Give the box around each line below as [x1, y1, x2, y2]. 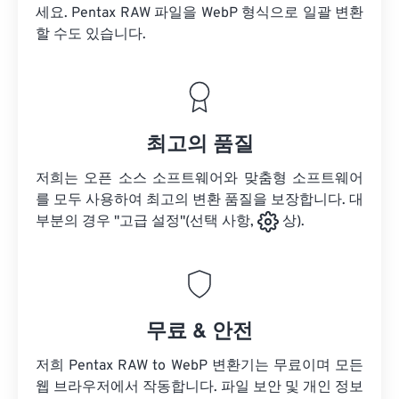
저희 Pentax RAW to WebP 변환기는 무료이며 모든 [36, 357, 363, 376]
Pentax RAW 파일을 [71, 4, 198, 23]
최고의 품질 [145, 133, 254, 159]
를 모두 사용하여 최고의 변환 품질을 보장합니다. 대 [36, 191, 363, 210]
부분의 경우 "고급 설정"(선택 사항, [36, 213, 257, 232]
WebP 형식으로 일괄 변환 [197, 4, 364, 23]
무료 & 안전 [146, 320, 253, 346]
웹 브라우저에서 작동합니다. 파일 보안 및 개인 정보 [36, 379, 363, 397]
